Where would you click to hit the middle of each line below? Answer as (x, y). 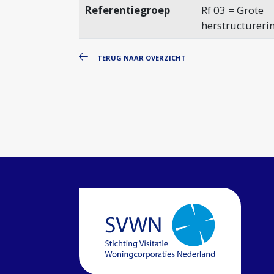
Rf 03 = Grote (232, 10)
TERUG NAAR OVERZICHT (142, 58)
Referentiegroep (127, 10)
